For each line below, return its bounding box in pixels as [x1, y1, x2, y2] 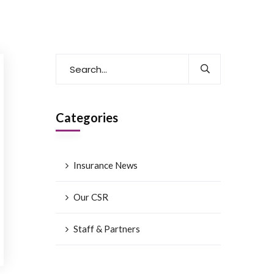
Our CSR [73, 191, 108, 202]
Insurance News [73, 160, 138, 171]
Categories [56, 110, 118, 125]
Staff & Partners [73, 223, 140, 234]
